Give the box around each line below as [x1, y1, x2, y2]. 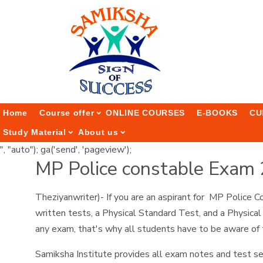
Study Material [3, 127, 66, 137]
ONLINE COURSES [106, 108, 186, 117]
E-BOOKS [197, 108, 238, 117]
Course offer [39, 108, 95, 117]
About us [77, 127, 119, 137]
